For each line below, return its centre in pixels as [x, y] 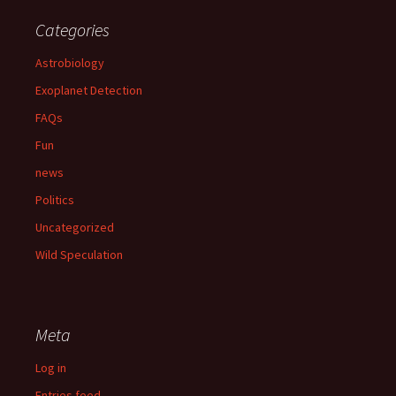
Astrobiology [70, 63]
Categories [72, 30]
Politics [55, 200]
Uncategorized [75, 227]
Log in [51, 368]
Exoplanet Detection [89, 90]
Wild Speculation [79, 255]
